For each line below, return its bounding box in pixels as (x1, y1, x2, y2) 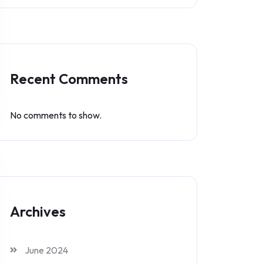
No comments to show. (10, 109, 102, 121)
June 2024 (25, 244, 68, 256)
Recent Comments (10, 70, 128, 87)
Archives (10, 203, 66, 220)
